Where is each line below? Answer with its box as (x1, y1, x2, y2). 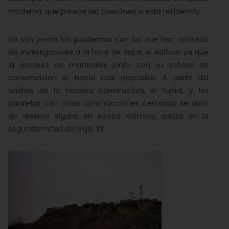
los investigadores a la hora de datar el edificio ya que (8, 47, 209, 57)
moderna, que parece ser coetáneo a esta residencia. (8, 6, 201, 16)
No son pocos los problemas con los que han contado (8, 34, 209, 44)
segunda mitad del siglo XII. (8, 124, 105, 134)
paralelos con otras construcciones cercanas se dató (8, 98, 209, 108)
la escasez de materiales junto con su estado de (8, 60, 209, 70)
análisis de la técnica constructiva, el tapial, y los (8, 85, 209, 96)
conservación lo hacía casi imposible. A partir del (8, 73, 209, 83)
